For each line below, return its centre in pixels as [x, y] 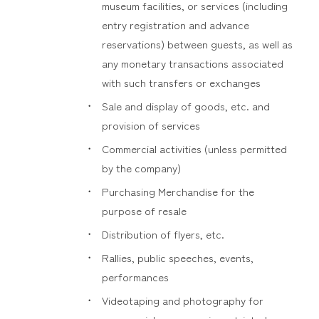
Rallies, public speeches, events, [177, 257]
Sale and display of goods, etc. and [185, 106]
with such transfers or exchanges [181, 82]
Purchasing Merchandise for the [178, 191]
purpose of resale [144, 210]
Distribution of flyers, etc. [163, 234]
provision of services [151, 125]
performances [135, 277]
